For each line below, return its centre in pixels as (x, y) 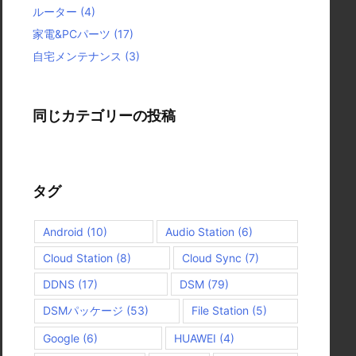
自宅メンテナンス (79, 56)
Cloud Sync (212, 258)
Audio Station (199, 232)
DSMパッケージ (83, 310)
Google (61, 338)
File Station (220, 310)
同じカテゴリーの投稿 (104, 116)
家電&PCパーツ (73, 34)
